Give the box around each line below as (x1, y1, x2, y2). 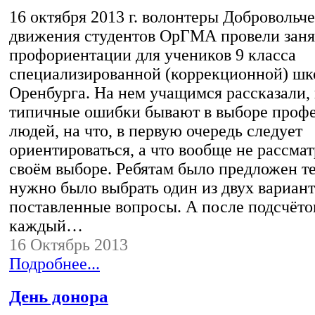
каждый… (9, 216, 83, 235)
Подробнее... (9, 254, 100, 273)
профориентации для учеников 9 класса (9, 45, 296, 64)
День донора (9, 286, 108, 306)
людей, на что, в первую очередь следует (9, 121, 302, 140)
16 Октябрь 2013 (9, 235, 128, 254)
